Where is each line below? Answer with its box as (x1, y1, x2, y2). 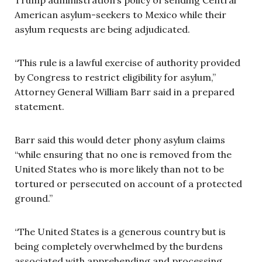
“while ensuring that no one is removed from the (15, 148, 232, 160)
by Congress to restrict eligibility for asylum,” (15, 71, 216, 83)
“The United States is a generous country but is (15, 225, 226, 237)
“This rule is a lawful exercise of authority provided (15, 56, 240, 68)
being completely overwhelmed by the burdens (15, 240, 223, 252)
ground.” (15, 192, 53, 204)
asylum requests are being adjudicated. (15, 23, 190, 35)
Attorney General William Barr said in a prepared (15, 85, 235, 98)
